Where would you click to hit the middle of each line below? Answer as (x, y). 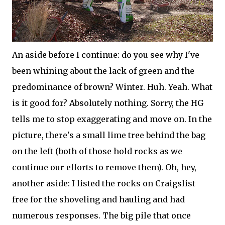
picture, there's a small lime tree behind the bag (109, 135)
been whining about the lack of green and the (103, 71)
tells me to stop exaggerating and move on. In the (112, 119)
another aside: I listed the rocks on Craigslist (104, 183)
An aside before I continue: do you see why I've (106, 55)
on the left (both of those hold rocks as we (97, 151)
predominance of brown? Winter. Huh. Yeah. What (112, 87)
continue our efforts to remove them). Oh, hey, (104, 167)
